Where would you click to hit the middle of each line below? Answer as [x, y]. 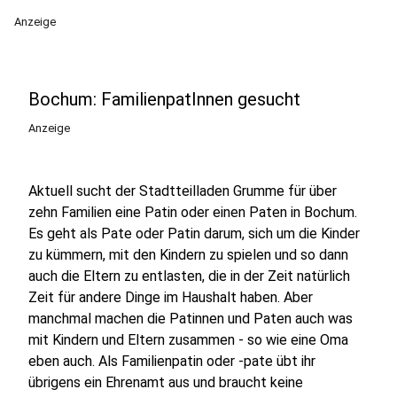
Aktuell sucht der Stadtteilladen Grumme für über [183, 191]
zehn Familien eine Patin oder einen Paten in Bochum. [193, 212]
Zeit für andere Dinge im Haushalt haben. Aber [171, 297]
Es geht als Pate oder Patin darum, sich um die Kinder [194, 234]
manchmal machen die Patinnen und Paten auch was [191, 319]
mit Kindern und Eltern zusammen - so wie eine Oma [188, 340]
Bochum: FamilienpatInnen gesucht [164, 99]
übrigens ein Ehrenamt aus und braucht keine [166, 382]
